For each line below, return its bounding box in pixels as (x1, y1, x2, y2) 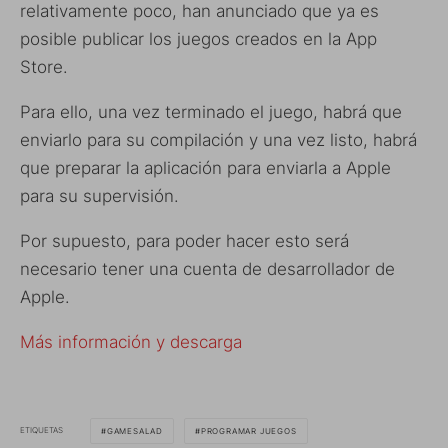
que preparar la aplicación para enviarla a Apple (20, 157, 391, 178)
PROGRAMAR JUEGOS (200, 425, 297, 436)
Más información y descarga (20, 331, 242, 352)
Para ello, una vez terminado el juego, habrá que (20, 101, 402, 122)
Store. (20, 56, 68, 77)
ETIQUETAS (20, 425, 63, 436)
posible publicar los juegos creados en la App (20, 28, 377, 49)
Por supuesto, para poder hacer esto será (20, 230, 349, 251)
